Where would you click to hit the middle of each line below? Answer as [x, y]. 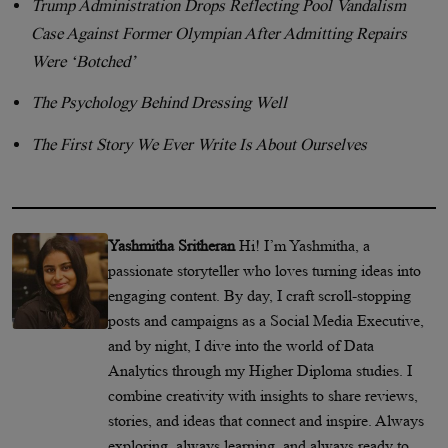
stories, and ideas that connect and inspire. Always [266, 420]
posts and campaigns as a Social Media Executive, [266, 320]
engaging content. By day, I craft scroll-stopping [259, 295]
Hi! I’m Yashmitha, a [304, 245]
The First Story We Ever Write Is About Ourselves [199, 144]
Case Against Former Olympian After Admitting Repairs [219, 33]
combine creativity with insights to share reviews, [263, 395]
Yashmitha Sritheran [173, 245]
